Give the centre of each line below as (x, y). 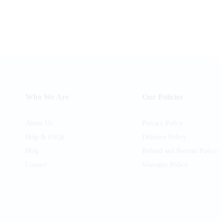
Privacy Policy (163, 123)
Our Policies (162, 97)
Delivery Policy (164, 137)
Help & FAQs (45, 137)
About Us (39, 123)
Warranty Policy (165, 165)
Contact (36, 165)
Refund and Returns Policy (180, 151)
